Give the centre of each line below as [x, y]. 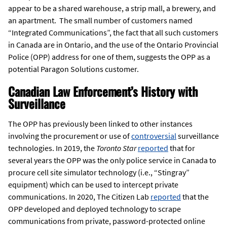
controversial [154, 136]
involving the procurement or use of [70, 136]
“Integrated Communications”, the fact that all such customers [113, 33]
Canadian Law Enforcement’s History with [103, 91]
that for [182, 148]
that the [195, 197]
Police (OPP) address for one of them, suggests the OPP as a [109, 57]
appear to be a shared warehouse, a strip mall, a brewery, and [112, 8]
